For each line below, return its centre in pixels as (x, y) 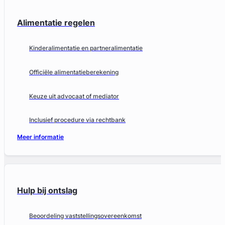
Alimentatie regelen (56, 22)
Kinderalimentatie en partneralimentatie (86, 48)
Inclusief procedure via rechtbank (78, 120)
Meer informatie (41, 137)
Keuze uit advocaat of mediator (74, 96)
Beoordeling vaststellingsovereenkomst (86, 216)
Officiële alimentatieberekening (74, 72)
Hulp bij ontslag (47, 190)
